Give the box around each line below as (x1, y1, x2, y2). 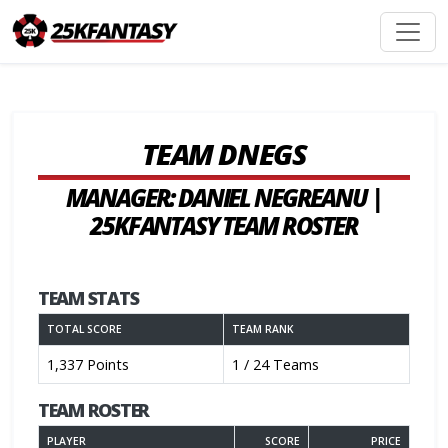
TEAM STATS (38, 286, 139, 310)
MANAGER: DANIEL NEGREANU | (65, 181, 383, 214)
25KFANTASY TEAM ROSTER (90, 209, 358, 242)
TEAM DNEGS (141, 134, 307, 173)
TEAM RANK (232, 322, 293, 336)
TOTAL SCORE (47, 322, 122, 336)
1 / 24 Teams (232, 355, 319, 374)
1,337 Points (47, 355, 129, 374)
